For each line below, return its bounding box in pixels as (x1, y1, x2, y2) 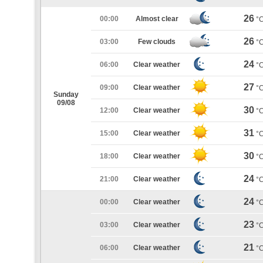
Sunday (53, 90, 79, 99)
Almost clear (135, 15, 178, 23)
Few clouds (138, 38, 176, 46)
